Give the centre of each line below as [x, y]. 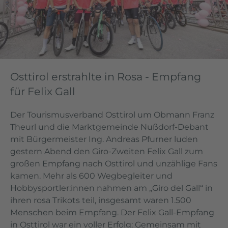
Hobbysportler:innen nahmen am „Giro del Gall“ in [111, 188]
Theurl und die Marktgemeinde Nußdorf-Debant [109, 127]
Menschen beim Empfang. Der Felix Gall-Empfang [112, 212]
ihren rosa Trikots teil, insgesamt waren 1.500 [101, 200]
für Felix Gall [43, 91]
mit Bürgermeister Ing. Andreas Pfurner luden [104, 139]
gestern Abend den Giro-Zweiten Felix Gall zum [107, 151]
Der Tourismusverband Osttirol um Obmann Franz [112, 115]
